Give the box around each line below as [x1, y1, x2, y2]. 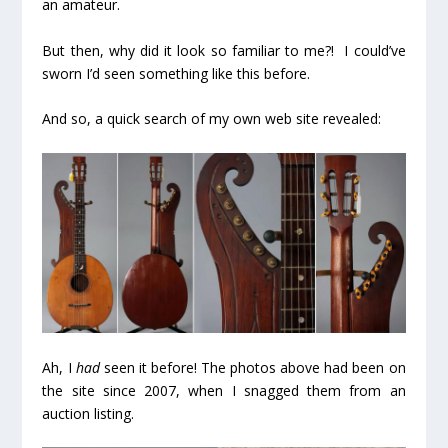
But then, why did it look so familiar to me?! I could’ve [42, 40, 406, 60]
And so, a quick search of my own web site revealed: [42, 109, 382, 129]
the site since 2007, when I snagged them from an [42, 380, 406, 400]
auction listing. [42, 403, 135, 423]
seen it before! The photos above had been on [99, 357, 406, 377]
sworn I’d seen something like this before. [42, 63, 311, 83]
